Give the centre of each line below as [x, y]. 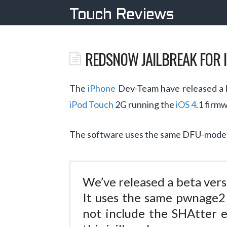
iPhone [102, 88]
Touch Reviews [122, 15]
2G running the [145, 104]
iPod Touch [91, 104]
